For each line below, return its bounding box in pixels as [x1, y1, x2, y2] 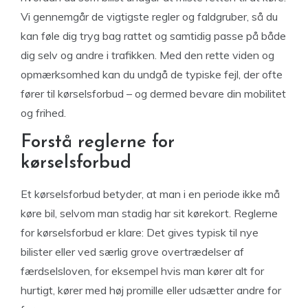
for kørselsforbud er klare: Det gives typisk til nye [21, 225, 258, 239]
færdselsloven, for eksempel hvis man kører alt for [21, 264, 264, 278]
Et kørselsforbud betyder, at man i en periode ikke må [21, 187, 280, 201]
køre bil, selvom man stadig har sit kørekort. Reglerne [21, 206, 278, 220]
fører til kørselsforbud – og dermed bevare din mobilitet [21, 87, 286, 100]
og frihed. [21, 106, 66, 120]
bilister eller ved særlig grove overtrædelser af [21, 245, 244, 258]
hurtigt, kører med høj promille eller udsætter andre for [21, 283, 281, 297]
